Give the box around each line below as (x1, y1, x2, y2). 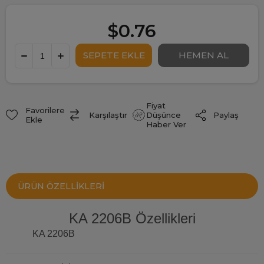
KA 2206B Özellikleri (68, 210, 196, 227)
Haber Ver (146, 120, 186, 130)
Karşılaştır (89, 110, 127, 120)
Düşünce (146, 110, 181, 120)
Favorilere (25, 105, 65, 115)
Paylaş (213, 110, 239, 120)
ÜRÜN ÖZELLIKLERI (18, 181, 104, 192)
